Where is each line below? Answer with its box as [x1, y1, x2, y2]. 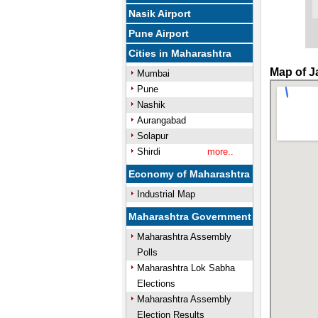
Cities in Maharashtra [128, 48, 232, 59]
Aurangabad [136, 115, 186, 126]
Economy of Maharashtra [128, 168, 251, 180]
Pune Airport [128, 28, 190, 39]
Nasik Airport [128, 8, 192, 19]
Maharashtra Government [128, 211, 252, 222]
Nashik [136, 99, 165, 110]
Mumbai [136, 68, 170, 79]
